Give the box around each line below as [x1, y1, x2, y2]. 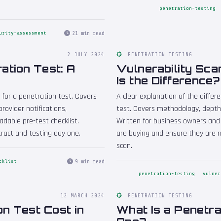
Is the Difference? [116, 74, 220, 87]
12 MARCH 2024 [60, 192, 105, 199]
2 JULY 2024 [67, 51, 105, 58]
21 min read [72, 29, 105, 37]
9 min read [75, 157, 105, 165]
